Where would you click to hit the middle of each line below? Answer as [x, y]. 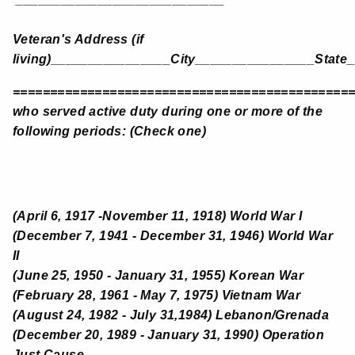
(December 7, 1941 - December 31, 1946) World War [173, 235]
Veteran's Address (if [78, 39]
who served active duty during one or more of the [168, 111]
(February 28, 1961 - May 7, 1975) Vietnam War [157, 295]
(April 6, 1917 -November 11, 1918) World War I [158, 216]
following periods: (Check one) [110, 131]
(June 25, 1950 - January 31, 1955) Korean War [158, 275]
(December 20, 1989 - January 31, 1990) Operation [169, 334]
